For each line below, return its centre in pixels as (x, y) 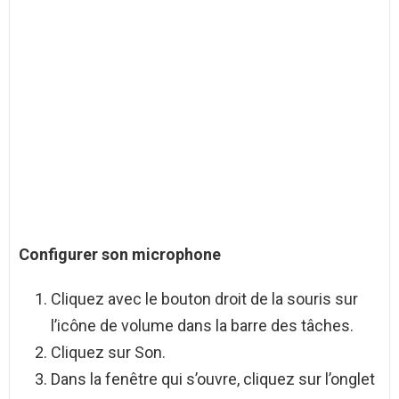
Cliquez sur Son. (108, 353)
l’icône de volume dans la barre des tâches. (202, 326)
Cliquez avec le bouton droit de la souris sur (204, 299)
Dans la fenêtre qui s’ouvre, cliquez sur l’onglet (213, 379)
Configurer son (75, 255)
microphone (176, 255)
